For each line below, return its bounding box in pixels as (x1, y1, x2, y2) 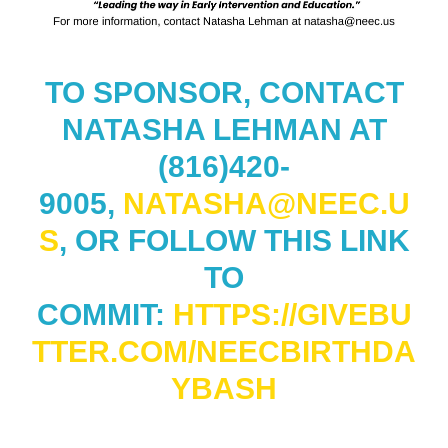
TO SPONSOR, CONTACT (44, 76, 404, 110)
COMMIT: (36, 298, 173, 332)
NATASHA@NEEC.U (122, 187, 410, 221)
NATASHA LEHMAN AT (61, 113, 387, 147)
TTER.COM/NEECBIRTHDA (32, 335, 416, 369)
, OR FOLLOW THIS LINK (58, 224, 410, 258)
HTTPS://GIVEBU (172, 298, 412, 332)
